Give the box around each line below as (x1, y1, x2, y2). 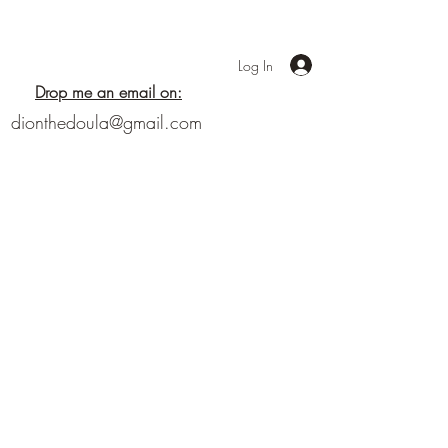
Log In (238, 55, 274, 75)
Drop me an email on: (35, 81, 182, 103)
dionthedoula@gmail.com (11, 110, 202, 134)
